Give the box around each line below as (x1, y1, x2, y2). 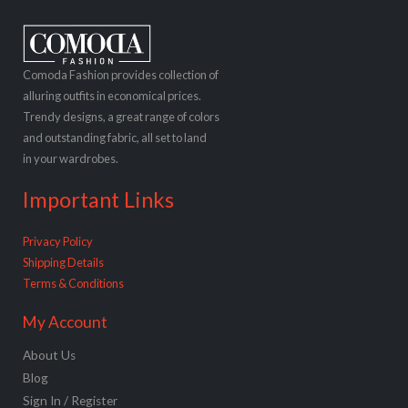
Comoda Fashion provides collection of (23, 67, 219, 83)
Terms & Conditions (23, 275, 124, 291)
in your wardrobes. (23, 151, 118, 167)
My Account (23, 311, 107, 331)
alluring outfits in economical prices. (23, 88, 201, 104)
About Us (23, 347, 76, 362)
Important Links (23, 187, 174, 213)
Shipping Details (23, 254, 104, 270)
